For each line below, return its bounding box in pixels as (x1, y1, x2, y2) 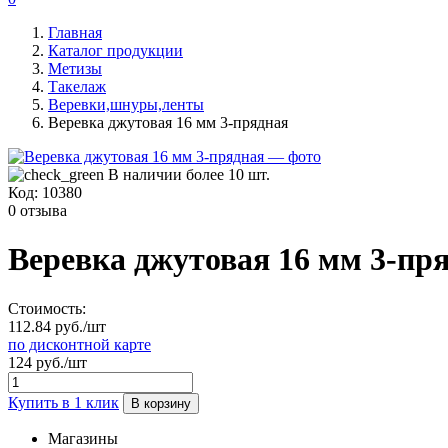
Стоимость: (8, 299, 86, 317)
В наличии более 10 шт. (108, 166, 270, 183)
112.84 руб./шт (8, 317, 106, 335)
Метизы (48, 60, 102, 77)
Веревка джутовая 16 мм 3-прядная (48, 114, 288, 131)
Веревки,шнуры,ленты (48, 96, 204, 113)
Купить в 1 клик (8, 393, 119, 411)
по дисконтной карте (8, 335, 151, 353)
